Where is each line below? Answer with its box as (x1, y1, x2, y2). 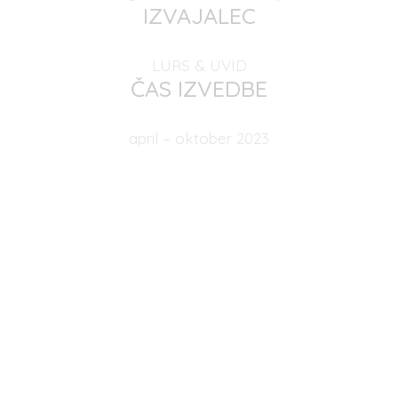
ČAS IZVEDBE (131, 75, 267, 103)
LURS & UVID (151, 56, 247, 76)
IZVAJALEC (142, 2, 256, 30)
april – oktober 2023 (129, 129, 269, 148)
